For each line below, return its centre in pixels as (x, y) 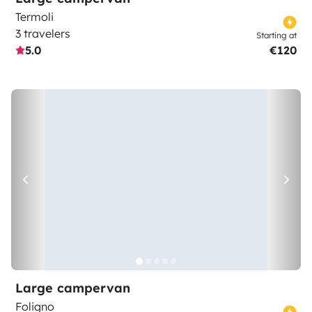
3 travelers (43, 33)
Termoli (34, 17)
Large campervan (73, 288)
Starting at (276, 35)
